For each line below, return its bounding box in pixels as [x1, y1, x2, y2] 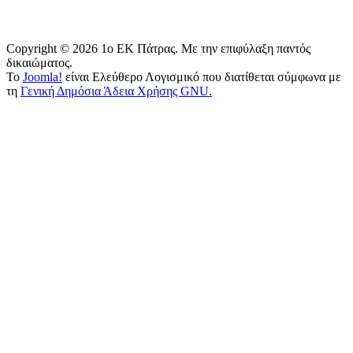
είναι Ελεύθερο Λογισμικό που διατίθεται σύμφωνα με [62, 69, 341, 84]
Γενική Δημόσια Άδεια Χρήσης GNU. [20, 84, 212, 98]
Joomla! [23, 69, 62, 84]
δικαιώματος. [6, 55, 72, 69]
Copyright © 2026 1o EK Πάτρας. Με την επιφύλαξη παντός [6, 41, 310, 55]
